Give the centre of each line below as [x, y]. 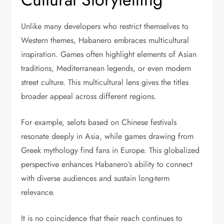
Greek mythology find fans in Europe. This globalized [110, 150]
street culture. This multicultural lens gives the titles [105, 82]
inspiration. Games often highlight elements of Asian [109, 54]
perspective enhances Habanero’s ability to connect [107, 164]
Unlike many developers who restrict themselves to [105, 26]
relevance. [38, 192]
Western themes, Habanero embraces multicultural [105, 40]
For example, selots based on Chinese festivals [99, 122]
